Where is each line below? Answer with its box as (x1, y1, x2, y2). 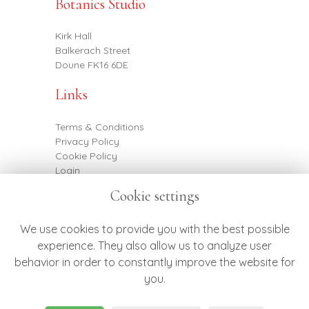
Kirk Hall (55, 30, 92, 43)
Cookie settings (110, 187, 199, 206)
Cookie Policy (55, 149, 117, 162)
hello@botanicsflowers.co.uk (55, 279, 186, 292)
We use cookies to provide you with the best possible (19, 222, 290, 237)
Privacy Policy (55, 134, 119, 148)
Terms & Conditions (55, 120, 144, 133)
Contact (55, 190, 103, 209)
